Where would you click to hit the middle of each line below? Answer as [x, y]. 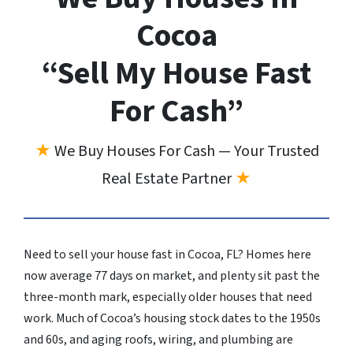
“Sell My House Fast [176, 73]
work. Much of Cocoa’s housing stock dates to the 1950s [172, 318]
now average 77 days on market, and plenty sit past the [172, 275]
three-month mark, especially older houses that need [168, 297]
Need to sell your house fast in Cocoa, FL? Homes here [167, 254]
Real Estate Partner [168, 178]
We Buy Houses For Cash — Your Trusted [186, 151]
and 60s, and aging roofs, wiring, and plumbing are [158, 339]
